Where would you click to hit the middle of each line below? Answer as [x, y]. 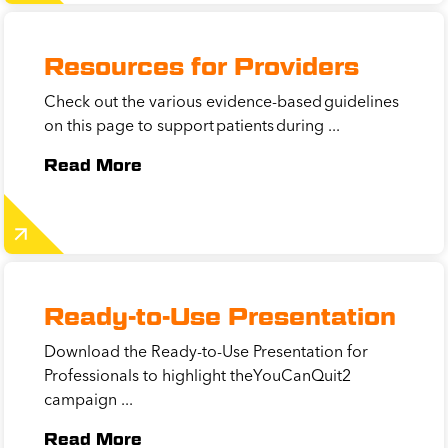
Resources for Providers [201, 67]
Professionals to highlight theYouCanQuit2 [197, 375]
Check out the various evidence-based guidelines [221, 101]
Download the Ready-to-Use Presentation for [206, 351]
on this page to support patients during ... [192, 125]
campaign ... [88, 399]
